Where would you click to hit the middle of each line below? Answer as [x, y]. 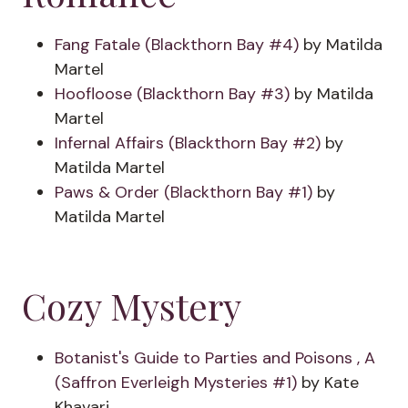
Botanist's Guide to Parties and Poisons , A [215, 358]
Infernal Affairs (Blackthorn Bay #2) [188, 143]
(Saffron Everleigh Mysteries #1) [176, 382]
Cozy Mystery [132, 306]
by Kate [328, 382]
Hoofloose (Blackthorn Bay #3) [172, 94]
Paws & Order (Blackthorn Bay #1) [184, 192]
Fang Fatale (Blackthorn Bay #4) [177, 45]
